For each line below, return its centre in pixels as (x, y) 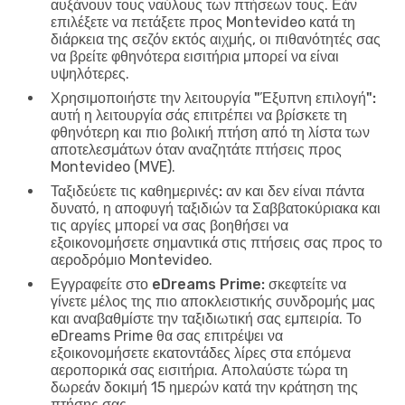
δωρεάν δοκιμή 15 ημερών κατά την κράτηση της (204, 387)
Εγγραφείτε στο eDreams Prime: (158, 284)
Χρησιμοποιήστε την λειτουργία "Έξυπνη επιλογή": (213, 98)
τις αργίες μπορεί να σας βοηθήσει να (170, 225)
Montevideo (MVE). (113, 166)
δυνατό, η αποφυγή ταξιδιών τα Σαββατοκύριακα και (216, 208)
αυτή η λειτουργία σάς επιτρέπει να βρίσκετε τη (199, 115)
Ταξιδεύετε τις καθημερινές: (137, 191)
